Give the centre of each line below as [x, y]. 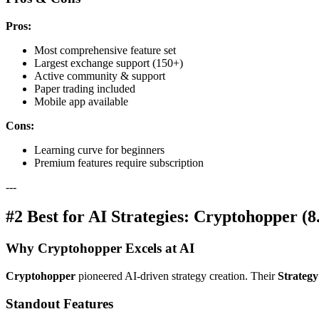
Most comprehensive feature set [105, 50]
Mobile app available [81, 101]
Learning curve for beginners [99, 150]
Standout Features [59, 303]
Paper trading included [85, 88]
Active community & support [100, 75]
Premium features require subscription [119, 162]
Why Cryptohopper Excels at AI [100, 249]
